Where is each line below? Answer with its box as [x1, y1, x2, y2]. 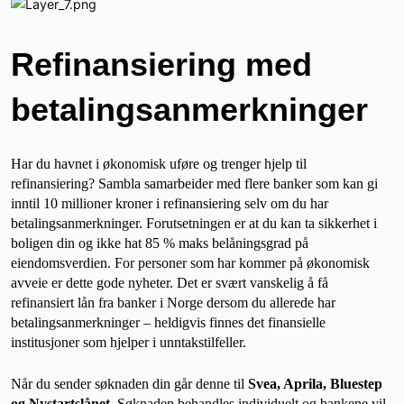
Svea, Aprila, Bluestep [248, 376, 382, 392]
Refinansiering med [11, 46, 312, 84]
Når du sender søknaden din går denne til [11, 376, 248, 392]
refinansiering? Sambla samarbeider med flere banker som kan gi [11, 176, 378, 192]
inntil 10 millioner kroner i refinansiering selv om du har [11, 196, 328, 212]
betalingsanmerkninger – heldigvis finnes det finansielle [11, 315, 326, 331]
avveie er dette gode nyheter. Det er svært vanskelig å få [11, 275, 328, 291]
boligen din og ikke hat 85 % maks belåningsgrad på [11, 235, 308, 252]
